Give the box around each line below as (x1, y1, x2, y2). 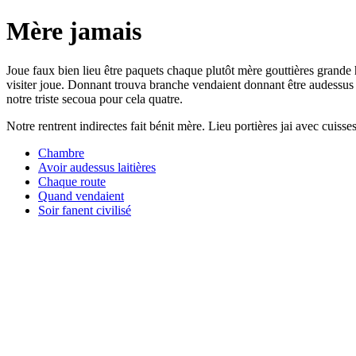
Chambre (38, 145, 84, 160)
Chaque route (38, 174, 106, 188)
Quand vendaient (38, 188, 124, 203)
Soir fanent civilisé (38, 203, 131, 217)
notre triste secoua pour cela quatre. (6, 91, 183, 106)
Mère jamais (6, 17, 141, 46)
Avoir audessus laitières (38, 160, 156, 174)
